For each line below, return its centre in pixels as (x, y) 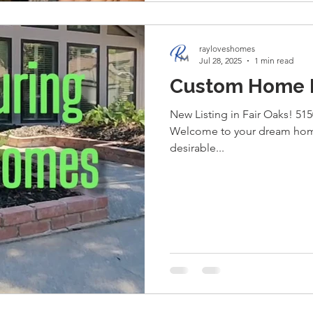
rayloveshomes (227, 49)
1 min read (274, 60)
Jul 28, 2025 (220, 60)
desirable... (197, 148)
